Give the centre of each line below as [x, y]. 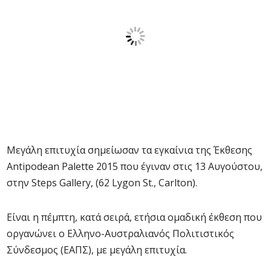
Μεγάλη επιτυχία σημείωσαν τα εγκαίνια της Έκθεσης [129, 150]
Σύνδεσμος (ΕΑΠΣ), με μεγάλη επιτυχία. [97, 250]
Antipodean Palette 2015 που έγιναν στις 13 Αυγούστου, [135, 166]
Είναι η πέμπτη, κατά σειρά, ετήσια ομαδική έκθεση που [134, 217]
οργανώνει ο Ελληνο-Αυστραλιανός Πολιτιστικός [120, 233]
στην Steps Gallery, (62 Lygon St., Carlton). [102, 183]
